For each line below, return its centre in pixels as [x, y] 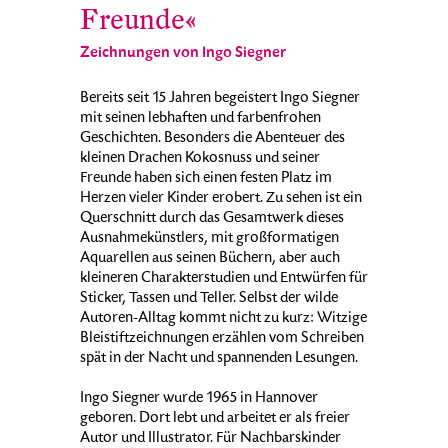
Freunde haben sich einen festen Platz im [206, 179]
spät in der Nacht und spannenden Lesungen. [219, 359]
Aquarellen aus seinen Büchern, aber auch [210, 259]
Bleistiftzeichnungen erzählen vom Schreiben [222, 339]
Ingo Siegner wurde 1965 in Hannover [199, 399]
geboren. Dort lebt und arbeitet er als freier [215, 419]
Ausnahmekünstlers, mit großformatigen [209, 239]
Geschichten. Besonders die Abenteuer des [212, 139]
